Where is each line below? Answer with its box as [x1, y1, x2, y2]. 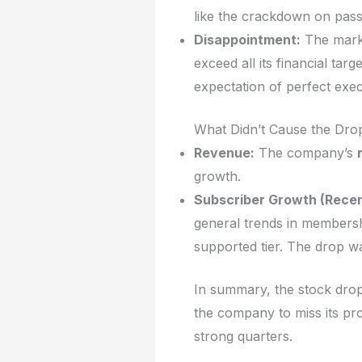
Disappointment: [194, 31, 301, 48]
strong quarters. [194, 327, 293, 344]
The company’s [255, 144, 357, 161]
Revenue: [194, 144, 255, 161]
